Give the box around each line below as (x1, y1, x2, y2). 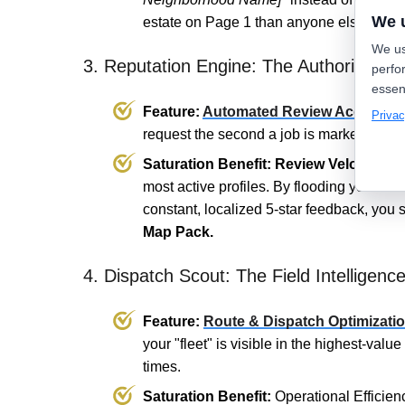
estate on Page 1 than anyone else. (143, 14, 369, 31)
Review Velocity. (275, 156, 385, 173)
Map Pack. (143, 224, 213, 240)
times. (143, 359, 181, 375)
